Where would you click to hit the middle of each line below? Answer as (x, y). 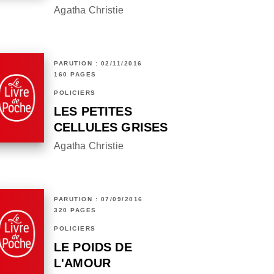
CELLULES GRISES (111, 128)
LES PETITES (93, 112)
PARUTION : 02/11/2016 (98, 64)
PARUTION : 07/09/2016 (98, 199)
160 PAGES (75, 75)
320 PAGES (75, 210)
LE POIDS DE (93, 247)
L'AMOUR (83, 263)
